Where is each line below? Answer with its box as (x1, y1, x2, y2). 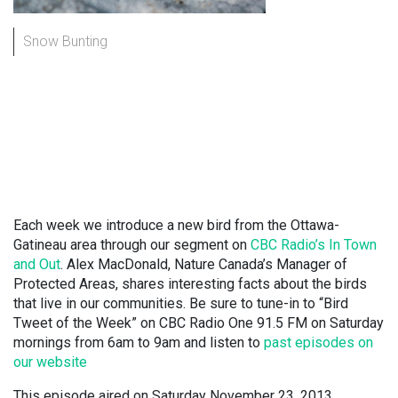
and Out (13, 256, 60, 273)
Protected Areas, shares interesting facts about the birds (13, 275, 367, 292)
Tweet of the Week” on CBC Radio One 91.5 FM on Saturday (13, 314, 384, 331)
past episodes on (264, 334, 373, 351)
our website (13, 354, 87, 370)
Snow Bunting (23, 33, 107, 50)
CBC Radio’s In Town (251, 236, 377, 253)
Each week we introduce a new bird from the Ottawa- (13, 217, 339, 234)
